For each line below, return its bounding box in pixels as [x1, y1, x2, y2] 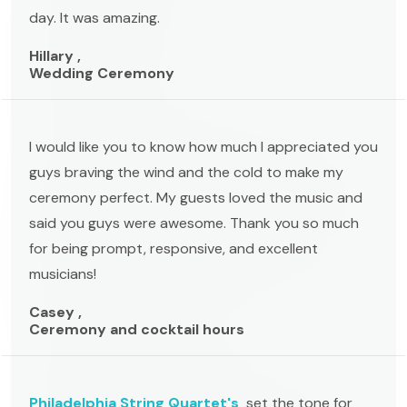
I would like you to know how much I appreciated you [29, 136, 378, 156]
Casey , [29, 302, 82, 322]
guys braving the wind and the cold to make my [29, 162, 343, 182]
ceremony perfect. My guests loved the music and [29, 187, 362, 207]
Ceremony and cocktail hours [29, 319, 244, 339]
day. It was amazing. [29, 7, 160, 27]
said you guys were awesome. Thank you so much [29, 213, 359, 233]
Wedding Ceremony [29, 63, 174, 83]
